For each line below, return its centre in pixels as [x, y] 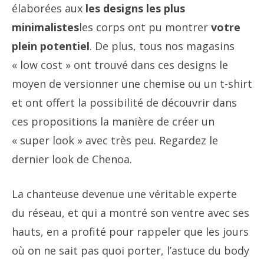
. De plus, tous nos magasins [162, 46]
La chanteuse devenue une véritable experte [124, 194]
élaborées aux [47, 8]
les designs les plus [134, 8]
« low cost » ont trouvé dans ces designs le [120, 65]
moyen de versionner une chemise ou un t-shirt [132, 84]
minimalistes [45, 27]
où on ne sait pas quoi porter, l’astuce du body [131, 250]
